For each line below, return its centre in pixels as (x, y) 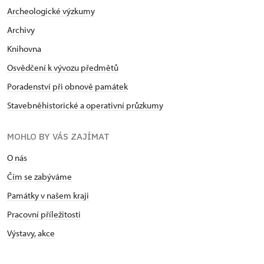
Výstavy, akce (31, 233)
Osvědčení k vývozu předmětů (63, 68)
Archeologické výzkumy (51, 11)
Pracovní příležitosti (44, 214)
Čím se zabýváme (39, 177)
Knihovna (24, 49)
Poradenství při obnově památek (67, 87)
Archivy (21, 30)
